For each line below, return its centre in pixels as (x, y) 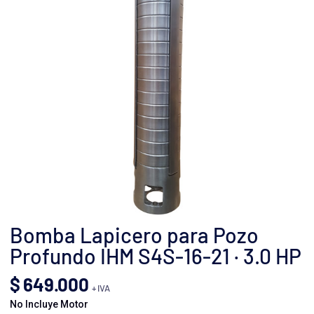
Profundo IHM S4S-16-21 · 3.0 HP (156, 256)
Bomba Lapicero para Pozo (134, 235)
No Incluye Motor (49, 304)
